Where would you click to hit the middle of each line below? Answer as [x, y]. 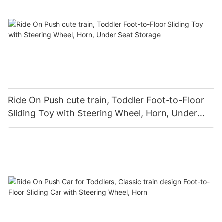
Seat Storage [35, 126]
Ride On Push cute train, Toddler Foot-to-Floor [106, 100]
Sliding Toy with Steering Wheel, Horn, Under [103, 113]
